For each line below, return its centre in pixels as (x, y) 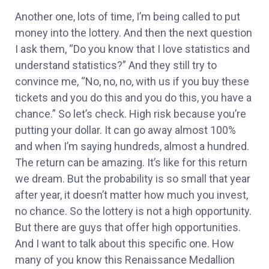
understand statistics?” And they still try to (116, 65)
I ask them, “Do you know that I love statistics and (132, 49)
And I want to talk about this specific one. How (125, 243)
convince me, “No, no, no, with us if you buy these (132, 81)
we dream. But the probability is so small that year (133, 178)
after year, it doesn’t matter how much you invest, (131, 195)
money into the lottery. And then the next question (134, 32)
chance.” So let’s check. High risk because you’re (131, 113)
